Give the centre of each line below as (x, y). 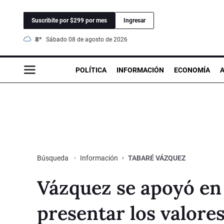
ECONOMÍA (192, 70)
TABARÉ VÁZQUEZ (157, 158)
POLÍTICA (91, 70)
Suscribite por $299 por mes (69, 20)
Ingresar (134, 20)
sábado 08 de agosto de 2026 (88, 39)
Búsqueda (53, 158)
